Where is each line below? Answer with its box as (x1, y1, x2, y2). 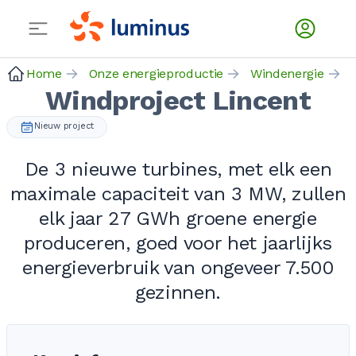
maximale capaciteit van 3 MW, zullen (10, 183, 346, 205)
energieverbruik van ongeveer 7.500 (22, 257, 334, 279)
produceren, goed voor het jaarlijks (24, 232, 332, 254)
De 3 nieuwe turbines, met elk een (24, 158, 332, 180)
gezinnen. (134, 281, 222, 304)
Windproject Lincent (44, 84, 311, 116)
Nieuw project (34, 121, 95, 131)
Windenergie (250, 66, 324, 81)
